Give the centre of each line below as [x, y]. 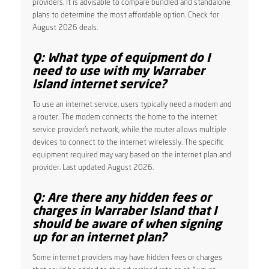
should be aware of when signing [127, 225]
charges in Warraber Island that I [124, 212]
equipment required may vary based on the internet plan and [131, 155]
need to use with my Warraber [118, 72]
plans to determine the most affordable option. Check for [125, 15]
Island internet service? [99, 85]
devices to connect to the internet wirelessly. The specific [128, 142]
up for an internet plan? [99, 238]
